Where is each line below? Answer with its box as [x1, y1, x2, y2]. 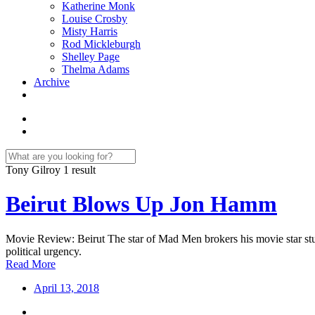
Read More [6, 257, 56, 270]
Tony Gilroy [6, 164, 63, 176]
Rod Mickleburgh [62, 38, 141, 50]
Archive [34, 76, 70, 88]
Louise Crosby [62, 13, 127, 25]
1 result [63, 164, 96, 176]
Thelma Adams [62, 63, 129, 75]
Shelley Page [62, 51, 120, 63]
